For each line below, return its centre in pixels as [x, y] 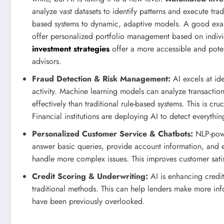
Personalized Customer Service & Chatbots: [112, 133]
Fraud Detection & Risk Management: [101, 78]
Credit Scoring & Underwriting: [90, 176]
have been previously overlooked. [88, 201]
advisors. [47, 61]
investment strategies [71, 48]
